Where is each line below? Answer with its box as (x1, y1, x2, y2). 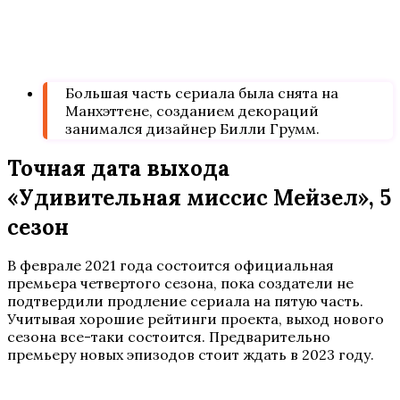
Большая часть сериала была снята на (65, 83, 338, 102)
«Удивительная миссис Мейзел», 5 (7, 183, 391, 212)
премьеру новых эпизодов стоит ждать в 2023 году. (7, 345, 374, 363)
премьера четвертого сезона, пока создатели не (7, 273, 354, 292)
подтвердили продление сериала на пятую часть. (7, 291, 363, 310)
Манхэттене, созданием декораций (65, 101, 319, 120)
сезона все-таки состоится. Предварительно (7, 327, 330, 346)
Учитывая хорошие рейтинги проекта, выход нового (7, 309, 384, 328)
